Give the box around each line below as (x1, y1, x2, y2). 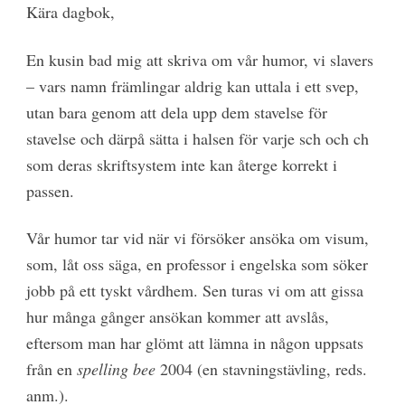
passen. (25, 179, 74, 202)
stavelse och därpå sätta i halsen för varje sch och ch (25, 127, 369, 149)
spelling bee (76, 358, 155, 381)
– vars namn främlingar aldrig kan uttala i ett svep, (25, 74, 359, 97)
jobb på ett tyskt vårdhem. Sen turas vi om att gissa (25, 279, 363, 302)
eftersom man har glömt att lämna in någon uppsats (25, 332, 363, 354)
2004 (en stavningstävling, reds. (155, 358, 367, 381)
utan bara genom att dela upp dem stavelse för (25, 100, 327, 123)
